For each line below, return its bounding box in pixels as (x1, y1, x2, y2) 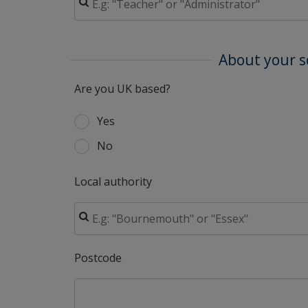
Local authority (74, 174, 152, 189)
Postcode (74, 250, 122, 265)
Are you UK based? (74, 81, 170, 96)
